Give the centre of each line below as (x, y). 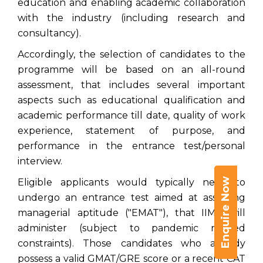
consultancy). (49, 33)
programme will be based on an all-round (131, 70)
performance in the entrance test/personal (131, 146)
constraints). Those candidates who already (131, 244)
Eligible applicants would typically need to (131, 183)
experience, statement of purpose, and (131, 131)
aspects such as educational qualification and (131, 100)
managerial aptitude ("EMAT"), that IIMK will (131, 213)
